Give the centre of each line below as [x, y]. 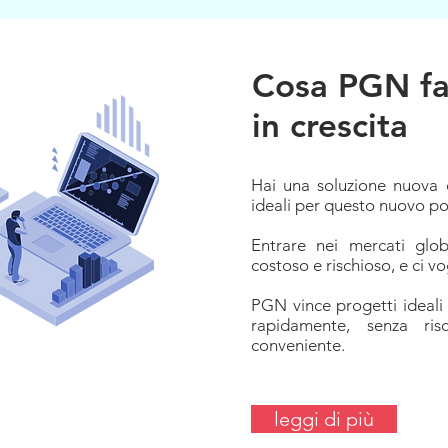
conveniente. [298, 345]
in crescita [330, 125]
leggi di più [324, 419]
